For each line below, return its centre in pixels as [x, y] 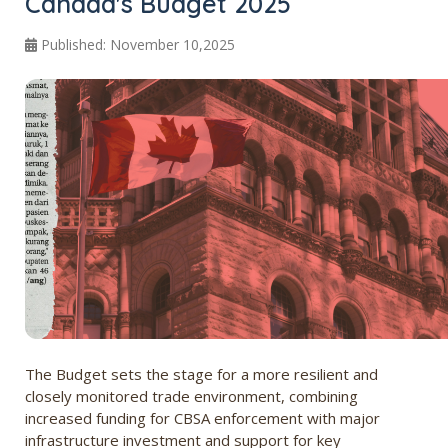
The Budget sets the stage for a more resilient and [201, 374]
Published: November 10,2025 [138, 45]
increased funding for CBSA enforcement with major [202, 418]
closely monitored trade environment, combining [191, 396]
